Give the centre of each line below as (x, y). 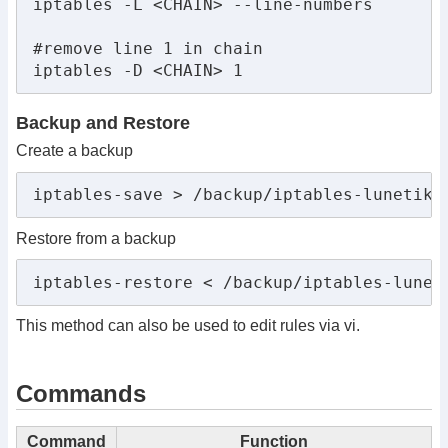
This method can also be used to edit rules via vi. (188, 326)
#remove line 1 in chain (148, 48)
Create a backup (74, 151)
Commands (81, 394)
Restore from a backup (96, 238)
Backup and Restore (103, 122)
